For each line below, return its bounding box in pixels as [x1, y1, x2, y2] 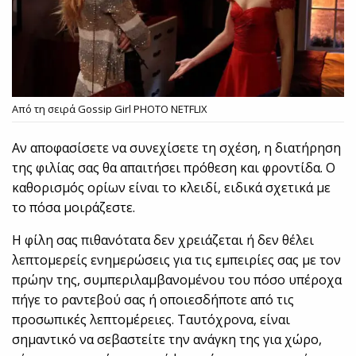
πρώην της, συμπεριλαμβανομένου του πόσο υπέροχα [12, 271, 342, 289]
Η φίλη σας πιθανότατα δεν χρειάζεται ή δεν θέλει [12, 231, 315, 250]
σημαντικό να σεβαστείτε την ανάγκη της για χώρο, [12, 331, 323, 349]
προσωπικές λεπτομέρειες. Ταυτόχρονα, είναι [12, 311, 291, 329]
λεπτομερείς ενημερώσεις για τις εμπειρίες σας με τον [12, 251, 342, 269]
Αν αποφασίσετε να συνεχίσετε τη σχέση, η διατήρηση [12, 139, 342, 157]
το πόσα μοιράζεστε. [12, 199, 136, 217]
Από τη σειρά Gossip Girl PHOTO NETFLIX [12, 102, 207, 117]
